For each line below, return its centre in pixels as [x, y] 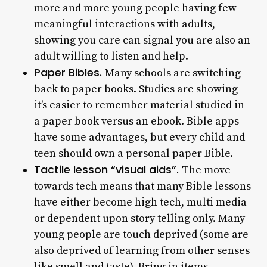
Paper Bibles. [69, 72]
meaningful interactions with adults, [124, 24]
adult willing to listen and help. [111, 56]
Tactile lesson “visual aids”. [108, 170]
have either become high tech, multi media [140, 202]
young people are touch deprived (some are [141, 235]
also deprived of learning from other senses [142, 251]
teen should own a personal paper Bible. [133, 153]
